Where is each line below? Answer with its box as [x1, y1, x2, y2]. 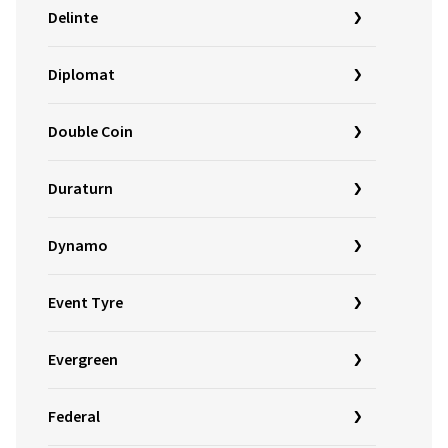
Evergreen [48, 349, 118, 371]
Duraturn [48, 178, 113, 200]
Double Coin [48, 121, 133, 143]
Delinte [48, 7, 98, 29]
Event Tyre [48, 292, 123, 314]
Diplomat [48, 64, 115, 86]
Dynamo [48, 235, 108, 257]
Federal [48, 406, 100, 428]
